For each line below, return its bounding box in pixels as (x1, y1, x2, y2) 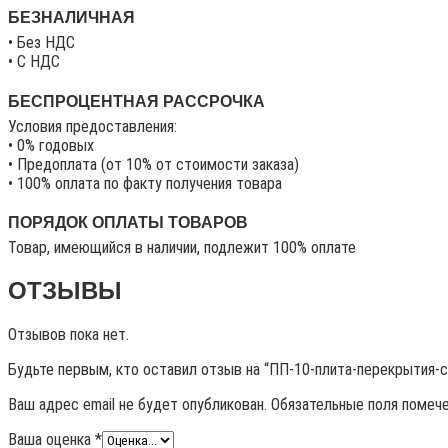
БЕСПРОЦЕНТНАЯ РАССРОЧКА (8, 92, 265, 110)
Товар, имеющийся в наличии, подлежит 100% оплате (8, 238, 356, 258)
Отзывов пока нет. (8, 325, 129, 345)
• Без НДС (8, 33, 75, 53)
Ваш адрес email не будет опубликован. (8, 395, 267, 415)
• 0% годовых (8, 135, 94, 155)
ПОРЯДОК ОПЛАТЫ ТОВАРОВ (8, 214, 248, 232)
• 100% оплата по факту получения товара (8, 173, 282, 193)
